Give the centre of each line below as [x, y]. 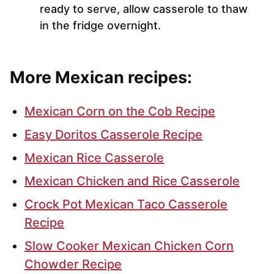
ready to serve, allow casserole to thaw [144, 9]
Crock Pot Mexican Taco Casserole [126, 205]
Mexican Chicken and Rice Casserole [132, 181]
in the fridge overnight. [100, 26]
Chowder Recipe [73, 265]
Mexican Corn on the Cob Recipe [120, 112]
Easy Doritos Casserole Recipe [113, 135]
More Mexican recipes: [101, 78]
